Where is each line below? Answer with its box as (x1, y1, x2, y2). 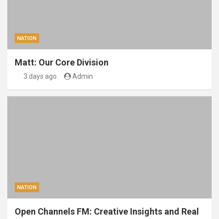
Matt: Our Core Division (15, 57, 109, 68)
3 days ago (23, 72, 57, 81)
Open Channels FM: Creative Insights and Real (15, 206, 199, 217)
